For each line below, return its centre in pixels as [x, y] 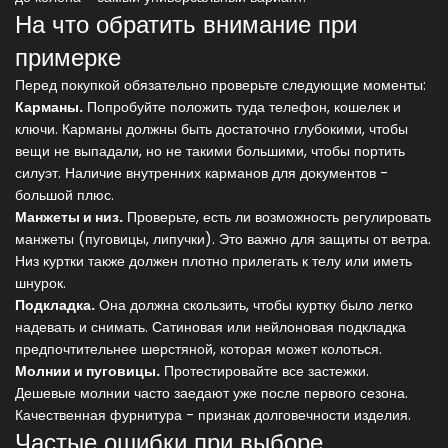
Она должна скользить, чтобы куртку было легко [254, 305]
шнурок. [40, 283]
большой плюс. [64, 195]
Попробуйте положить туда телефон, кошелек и [242, 107]
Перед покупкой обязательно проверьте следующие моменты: [220, 85]
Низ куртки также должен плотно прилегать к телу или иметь [213, 261]
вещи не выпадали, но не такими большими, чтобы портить [210, 151]
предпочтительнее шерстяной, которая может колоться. [198, 349]
